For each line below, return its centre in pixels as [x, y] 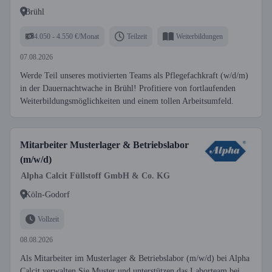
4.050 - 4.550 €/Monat [66, 36]
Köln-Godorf [47, 194]
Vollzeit [48, 219]
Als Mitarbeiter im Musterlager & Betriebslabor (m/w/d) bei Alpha [135, 258]
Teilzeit [137, 36]
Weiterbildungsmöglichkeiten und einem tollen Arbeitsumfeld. [127, 101]
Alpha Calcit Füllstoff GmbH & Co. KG [95, 176]
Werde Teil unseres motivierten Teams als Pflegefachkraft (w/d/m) [134, 76]
